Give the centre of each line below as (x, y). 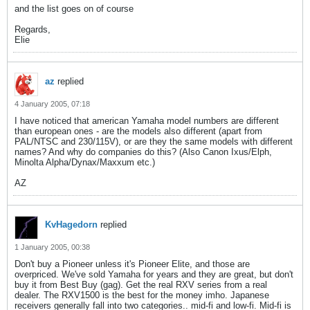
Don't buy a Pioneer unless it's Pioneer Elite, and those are (132, 264)
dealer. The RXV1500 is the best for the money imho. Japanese (142, 295)
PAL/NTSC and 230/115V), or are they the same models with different (154, 142)
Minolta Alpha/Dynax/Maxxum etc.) (85, 162)
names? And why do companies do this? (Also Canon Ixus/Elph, (143, 152)
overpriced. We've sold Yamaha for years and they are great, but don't (154, 274)
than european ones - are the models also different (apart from (138, 131)
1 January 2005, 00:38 (52, 247)
